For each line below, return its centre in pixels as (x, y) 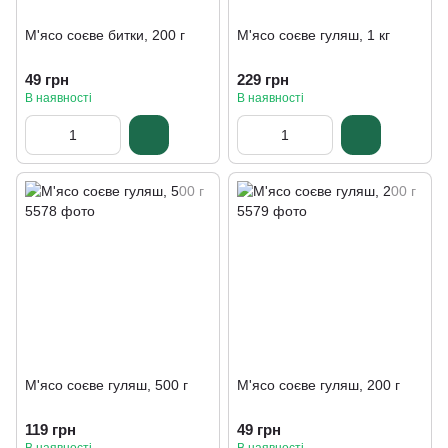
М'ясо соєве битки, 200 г (105, 35)
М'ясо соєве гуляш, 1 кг (313, 35)
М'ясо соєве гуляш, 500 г (106, 385)
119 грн (50, 429)
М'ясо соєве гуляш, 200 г (318, 385)
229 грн (263, 79)
